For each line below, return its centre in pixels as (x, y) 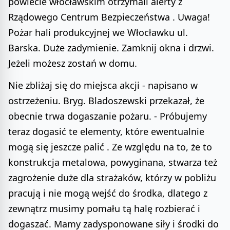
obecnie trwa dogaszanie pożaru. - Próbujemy (108, 116)
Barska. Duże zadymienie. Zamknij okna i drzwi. (111, 48)
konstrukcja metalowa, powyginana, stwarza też (113, 162)
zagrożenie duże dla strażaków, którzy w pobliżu (112, 178)
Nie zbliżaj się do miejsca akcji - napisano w (103, 85)
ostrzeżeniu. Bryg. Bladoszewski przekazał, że (106, 101)
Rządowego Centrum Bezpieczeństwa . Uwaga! (109, 17)
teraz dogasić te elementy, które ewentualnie (106, 132)
